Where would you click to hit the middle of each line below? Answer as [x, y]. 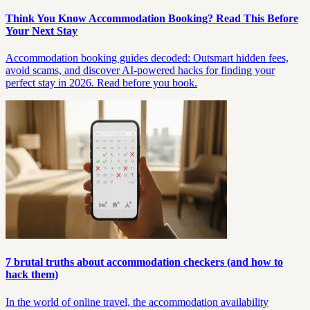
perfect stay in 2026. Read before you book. [101, 83]
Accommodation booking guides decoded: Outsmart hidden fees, [147, 58]
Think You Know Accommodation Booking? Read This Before [152, 18]
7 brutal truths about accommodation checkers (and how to [144, 262]
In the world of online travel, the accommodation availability [137, 302]
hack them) [32, 275]
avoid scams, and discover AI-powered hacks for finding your [140, 70]
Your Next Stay [42, 30]
